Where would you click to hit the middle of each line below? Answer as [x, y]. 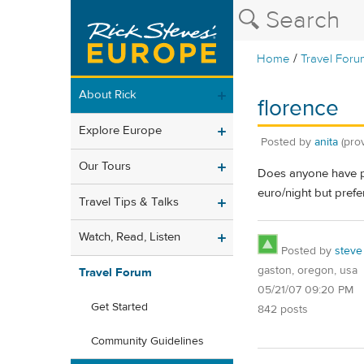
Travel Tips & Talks [129, 201]
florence [298, 108]
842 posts [283, 309]
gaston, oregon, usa [308, 270]
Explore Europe [120, 131]
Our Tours [105, 166]
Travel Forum [115, 273]
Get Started [119, 308]
